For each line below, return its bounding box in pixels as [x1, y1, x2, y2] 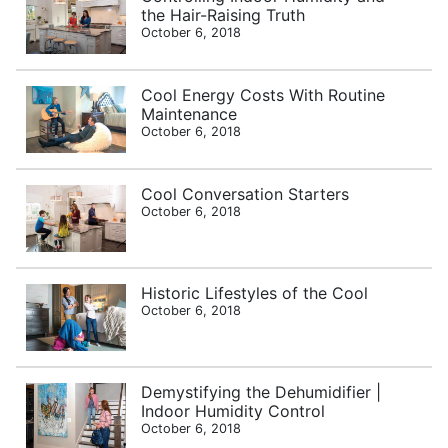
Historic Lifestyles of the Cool [141, 282, 369, 303]
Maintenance [141, 103, 238, 124]
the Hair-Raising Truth [141, 4, 306, 25]
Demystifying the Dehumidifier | [141, 381, 382, 402]
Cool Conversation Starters [141, 183, 350, 204]
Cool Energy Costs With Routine [141, 84, 386, 105]
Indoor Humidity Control [141, 400, 326, 421]
